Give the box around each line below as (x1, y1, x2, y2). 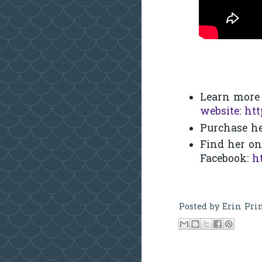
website (200, 105, 239, 120)
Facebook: (200, 151, 252, 167)
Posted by (179, 201, 222, 213)
